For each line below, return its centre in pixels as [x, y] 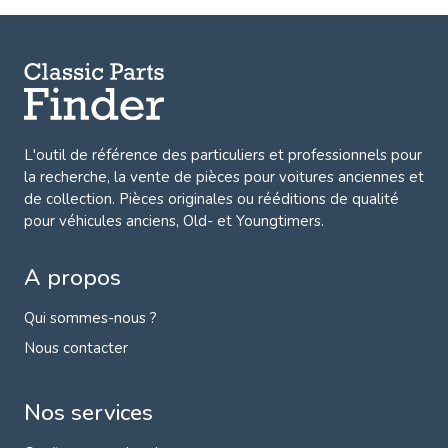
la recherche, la [77, 177]
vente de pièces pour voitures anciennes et [277, 177]
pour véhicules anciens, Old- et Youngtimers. [174, 221]
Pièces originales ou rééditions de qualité [257, 199]
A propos [72, 278]
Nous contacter [76, 348]
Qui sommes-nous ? [90, 318]
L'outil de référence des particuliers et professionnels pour [223, 155]
